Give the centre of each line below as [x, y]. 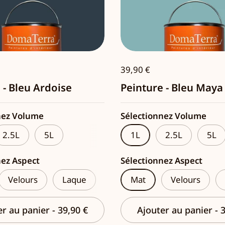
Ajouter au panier [176, 210]
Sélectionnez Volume [163, 116]
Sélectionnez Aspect [161, 161]
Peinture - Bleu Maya [172, 88]
